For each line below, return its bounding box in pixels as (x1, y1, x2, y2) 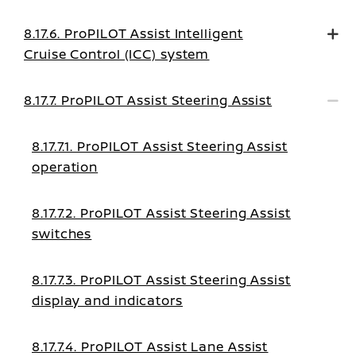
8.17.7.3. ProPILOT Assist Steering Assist (32, 271, 291, 288)
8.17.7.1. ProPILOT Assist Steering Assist (32, 137, 288, 155)
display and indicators (32, 292, 183, 309)
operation (32, 158, 99, 176)
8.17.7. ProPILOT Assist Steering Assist (24, 91, 273, 109)
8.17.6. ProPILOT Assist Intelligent (24, 25, 243, 42)
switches (32, 225, 92, 242)
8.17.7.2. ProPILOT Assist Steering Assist (32, 204, 291, 222)
